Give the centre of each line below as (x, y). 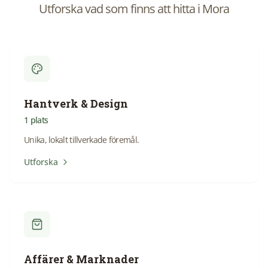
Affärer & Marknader (81, 259)
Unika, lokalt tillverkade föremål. (82, 140)
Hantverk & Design (76, 103)
